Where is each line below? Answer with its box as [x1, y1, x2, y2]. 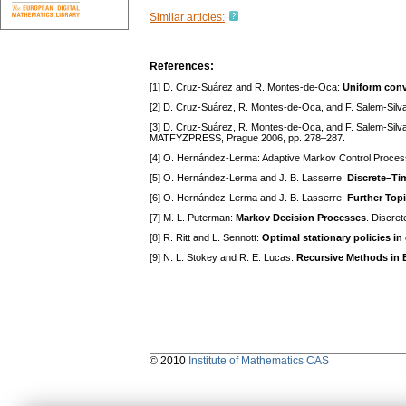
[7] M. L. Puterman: [150, 212, 236, 224]
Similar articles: [150, 11, 225, 24]
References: [150, 60, 214, 73]
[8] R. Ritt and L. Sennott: [150, 232, 262, 244]
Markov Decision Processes [236, 212, 366, 224]
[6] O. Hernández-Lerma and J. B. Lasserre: [150, 192, 347, 204]
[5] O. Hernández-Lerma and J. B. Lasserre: [150, 172, 347, 184]
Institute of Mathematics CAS [188, 354, 329, 368]
